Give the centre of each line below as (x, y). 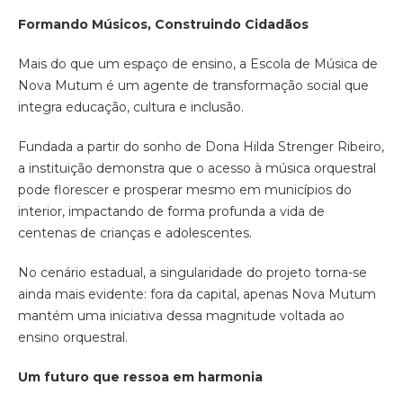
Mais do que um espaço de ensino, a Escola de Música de (198, 64)
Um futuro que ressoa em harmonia (140, 377)
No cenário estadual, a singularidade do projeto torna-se (193, 273)
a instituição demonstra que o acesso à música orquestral (197, 169)
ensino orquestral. (73, 338)
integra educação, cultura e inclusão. (131, 107)
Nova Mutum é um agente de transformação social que (193, 86)
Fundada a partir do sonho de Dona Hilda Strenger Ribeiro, (201, 147)
